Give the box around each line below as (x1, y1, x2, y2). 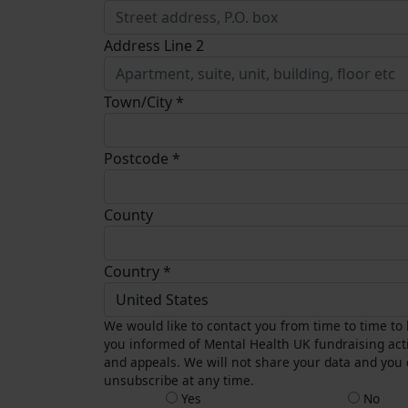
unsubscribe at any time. (104, 372, 254, 390)
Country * (104, 261, 171, 282)
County (104, 205, 153, 226)
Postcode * (104, 148, 180, 169)
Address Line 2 (104, 36, 204, 56)
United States (116, 290, 209, 311)
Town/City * (104, 92, 184, 113)
